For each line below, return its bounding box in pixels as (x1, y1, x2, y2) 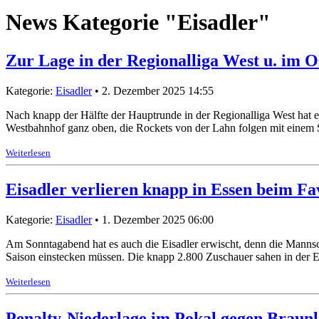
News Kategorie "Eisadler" (6, 9, 271, 36)
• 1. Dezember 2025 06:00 (92, 213, 214, 226)
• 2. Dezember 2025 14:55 (92, 84, 214, 97)
